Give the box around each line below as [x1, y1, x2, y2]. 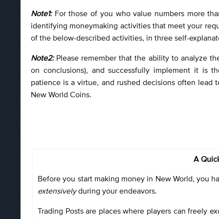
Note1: [31, 8, 55, 18]
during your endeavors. [76, 186, 159, 195]
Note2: [31, 53, 57, 62]
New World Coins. [31, 89, 93, 99]
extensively [38, 186, 76, 195]
